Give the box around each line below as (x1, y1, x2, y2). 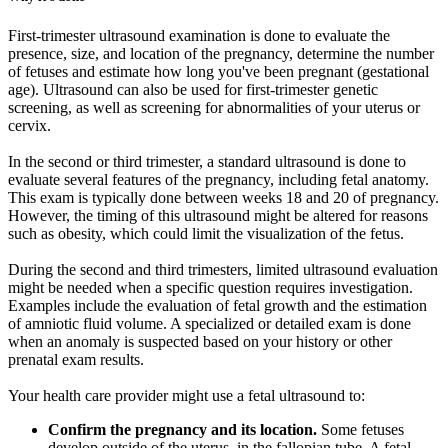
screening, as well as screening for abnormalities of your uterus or (8, 99, 420, 117)
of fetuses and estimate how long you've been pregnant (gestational (8, 63, 429, 81)
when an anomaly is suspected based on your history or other (8, 333, 392, 351)
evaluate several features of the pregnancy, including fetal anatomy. (8, 171, 429, 189)
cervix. (8, 117, 51, 135)
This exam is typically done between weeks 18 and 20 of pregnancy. (8, 189, 439, 207)
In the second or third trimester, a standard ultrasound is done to (8, 153, 406, 171)
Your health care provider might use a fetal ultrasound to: (8, 387, 365, 405)
